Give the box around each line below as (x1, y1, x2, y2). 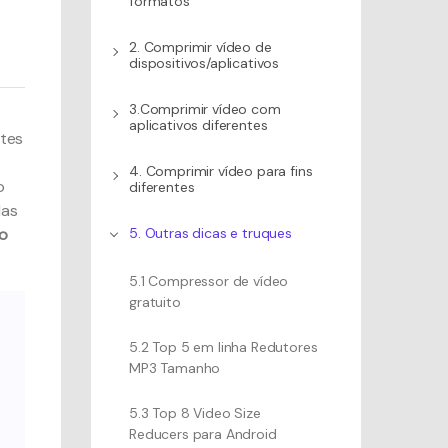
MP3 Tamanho (129, 359, 221, 377)
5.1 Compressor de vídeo (129, 272, 289, 290)
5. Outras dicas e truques (129, 224, 292, 242)
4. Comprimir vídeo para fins (129, 162, 313, 180)
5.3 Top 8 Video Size (129, 404, 261, 422)
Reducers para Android (129, 425, 277, 443)
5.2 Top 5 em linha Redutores (129, 338, 318, 356)
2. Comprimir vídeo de (129, 38, 272, 56)
